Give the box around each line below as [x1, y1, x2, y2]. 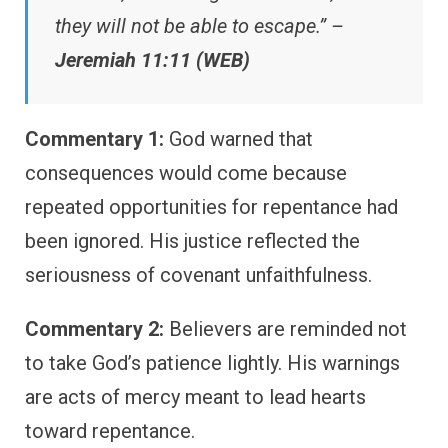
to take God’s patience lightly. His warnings [25, 350, 400, 375]
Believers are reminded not [164, 316, 407, 341]
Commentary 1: [25, 126, 164, 151]
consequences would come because [25, 160, 347, 185]
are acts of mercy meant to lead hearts [25, 384, 366, 409]
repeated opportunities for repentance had [25, 194, 398, 219]
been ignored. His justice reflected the [25, 228, 360, 253]
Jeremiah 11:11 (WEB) [55, 47, 250, 72]
